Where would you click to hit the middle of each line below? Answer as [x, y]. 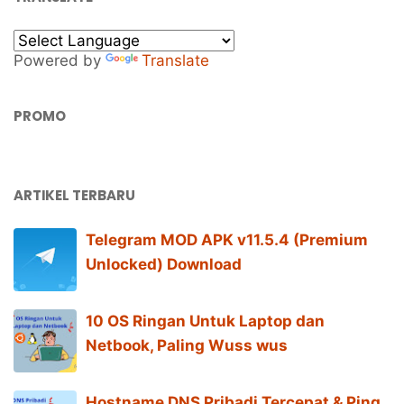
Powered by [60, 60]
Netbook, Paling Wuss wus [187, 345]
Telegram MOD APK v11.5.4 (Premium [227, 239]
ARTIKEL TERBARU [74, 195]
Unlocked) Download [164, 264]
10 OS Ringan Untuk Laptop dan [205, 321]
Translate [175, 60]
